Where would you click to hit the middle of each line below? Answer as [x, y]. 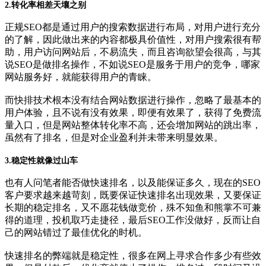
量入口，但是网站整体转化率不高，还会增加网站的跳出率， [133, 125]
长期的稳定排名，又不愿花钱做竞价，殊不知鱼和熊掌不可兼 [133, 207]
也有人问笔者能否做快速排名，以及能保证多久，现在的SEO [133, 182]
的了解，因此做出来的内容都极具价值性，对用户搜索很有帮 [133, 39]
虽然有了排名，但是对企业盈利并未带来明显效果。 [114, 137]
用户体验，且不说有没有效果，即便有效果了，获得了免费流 [133, 112]
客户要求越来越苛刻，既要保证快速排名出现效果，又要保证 [133, 195]
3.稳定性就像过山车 [41, 160]
